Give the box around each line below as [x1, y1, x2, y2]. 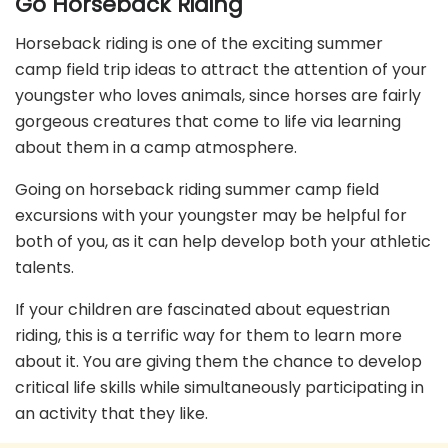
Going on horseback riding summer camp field [15, 177, 379, 201]
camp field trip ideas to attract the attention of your [15, 57, 427, 81]
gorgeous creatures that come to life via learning [15, 109, 401, 133]
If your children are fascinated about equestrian [15, 297, 390, 321]
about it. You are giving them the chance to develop [15, 349, 422, 373]
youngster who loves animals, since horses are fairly [15, 83, 421, 107]
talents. [15, 255, 74, 279]
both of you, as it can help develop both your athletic [15, 229, 431, 253]
